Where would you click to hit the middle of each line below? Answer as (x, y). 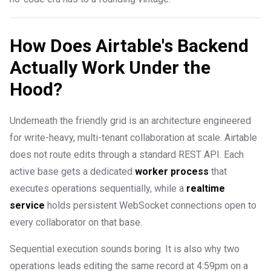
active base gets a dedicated (72, 172)
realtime (206, 189)
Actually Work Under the (110, 68)
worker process (172, 172)
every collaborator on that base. (76, 223)
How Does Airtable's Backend (129, 46)
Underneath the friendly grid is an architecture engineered (130, 121)
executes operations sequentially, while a (98, 189)
